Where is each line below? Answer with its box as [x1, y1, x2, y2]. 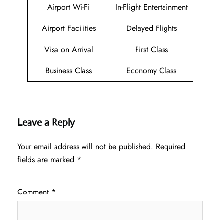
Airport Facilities [41, 23, 96, 34]
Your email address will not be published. [17, 141, 153, 153]
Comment [17, 186, 51, 198]
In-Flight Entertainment [115, 1, 188, 13]
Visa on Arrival [44, 44, 93, 55]
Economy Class [126, 65, 176, 77]
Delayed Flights [126, 23, 177, 34]
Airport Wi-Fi [47, 1, 90, 13]
